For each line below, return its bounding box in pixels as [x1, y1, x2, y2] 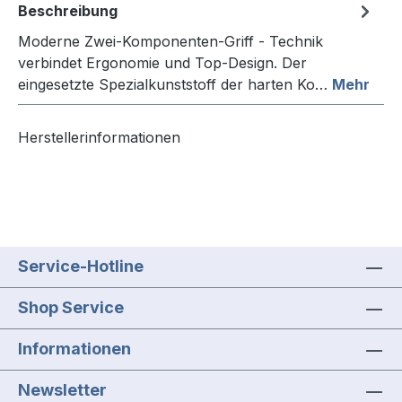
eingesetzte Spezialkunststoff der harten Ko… [18, 75, 332, 94]
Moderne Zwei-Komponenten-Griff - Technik [18, 32, 323, 51]
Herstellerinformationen [18, 128, 180, 147]
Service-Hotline [18, 257, 144, 276]
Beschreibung [18, 2, 118, 21]
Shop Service [18, 298, 124, 318]
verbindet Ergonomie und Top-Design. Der [18, 54, 307, 73]
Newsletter [18, 380, 107, 400]
